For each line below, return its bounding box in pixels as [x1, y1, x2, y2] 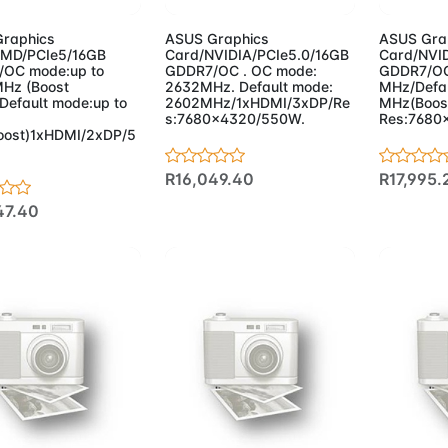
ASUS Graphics [164, 29, 269, 47]
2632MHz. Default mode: [164, 77, 333, 95]
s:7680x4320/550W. [164, 109, 305, 127]
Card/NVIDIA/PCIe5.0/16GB [164, 45, 349, 63]
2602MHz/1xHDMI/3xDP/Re [164, 93, 350, 111]
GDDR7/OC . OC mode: [164, 61, 317, 79]
